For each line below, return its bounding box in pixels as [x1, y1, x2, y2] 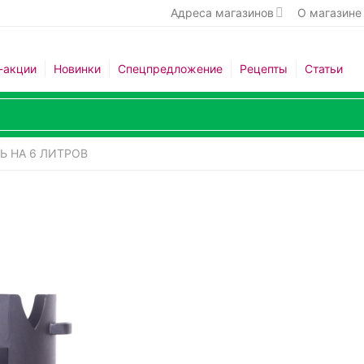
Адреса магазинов [170, 6, 274, 19]
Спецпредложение [117, 61, 223, 76]
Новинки [53, 61, 101, 76]
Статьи [304, 61, 343, 76]
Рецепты [239, 61, 288, 76]
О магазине [297, 6, 362, 19]
